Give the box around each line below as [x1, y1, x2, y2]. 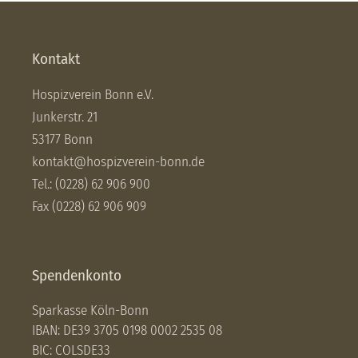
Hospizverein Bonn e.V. [32, 86, 153, 104]
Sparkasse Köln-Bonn [32, 302, 149, 320]
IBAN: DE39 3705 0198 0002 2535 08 [32, 322, 222, 340]
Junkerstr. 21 [32, 109, 97, 126]
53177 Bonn [32, 131, 93, 149]
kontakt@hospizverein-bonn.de [32, 153, 205, 171]
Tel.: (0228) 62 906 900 [32, 176, 150, 193]
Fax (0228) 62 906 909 [32, 198, 146, 216]
